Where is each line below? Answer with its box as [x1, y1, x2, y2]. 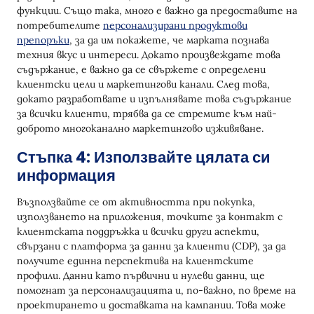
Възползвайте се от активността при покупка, [17, 196, 255, 209]
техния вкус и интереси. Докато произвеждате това [17, 48, 280, 62]
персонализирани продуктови [103, 19, 247, 32]
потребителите [17, 19, 103, 32]
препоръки [17, 34, 69, 47]
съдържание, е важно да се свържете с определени [17, 63, 266, 76]
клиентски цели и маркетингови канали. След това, [17, 78, 270, 91]
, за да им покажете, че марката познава [69, 34, 269, 47]
